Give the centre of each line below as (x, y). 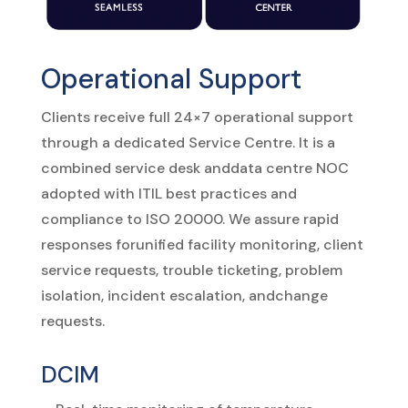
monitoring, (279, 244)
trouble (187, 270)
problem (313, 270)
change (301, 295)
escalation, (207, 295)
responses (76, 244)
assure (276, 219)
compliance (82, 219)
